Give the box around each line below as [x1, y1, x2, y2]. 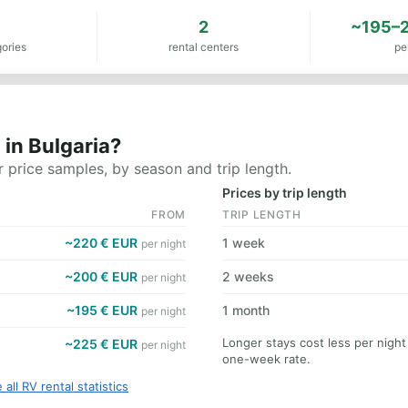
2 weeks [222, 269, 274, 284]
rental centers [168, 40, 239, 54]
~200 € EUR [65, 269, 138, 284]
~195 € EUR [66, 302, 138, 318]
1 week [222, 235, 265, 250]
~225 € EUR [65, 336, 138, 352]
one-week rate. [222, 352, 311, 366]
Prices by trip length [222, 185, 347, 200]
